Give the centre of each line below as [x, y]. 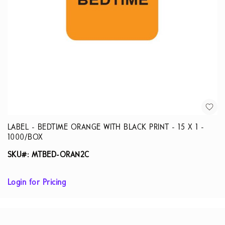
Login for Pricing [37, 183]
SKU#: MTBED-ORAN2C [48, 155]
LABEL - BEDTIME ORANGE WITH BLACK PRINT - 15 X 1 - [106, 128]
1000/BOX [25, 138]
